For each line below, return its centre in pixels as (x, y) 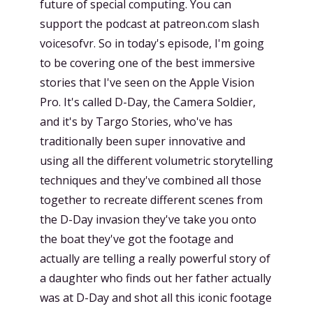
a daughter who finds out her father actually (155, 278)
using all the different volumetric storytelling (156, 161)
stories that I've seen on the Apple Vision (147, 82)
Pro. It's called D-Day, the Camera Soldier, (148, 102)
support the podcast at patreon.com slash (150, 24)
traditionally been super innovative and (143, 141)
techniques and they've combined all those (151, 180)
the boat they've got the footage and (137, 239)
